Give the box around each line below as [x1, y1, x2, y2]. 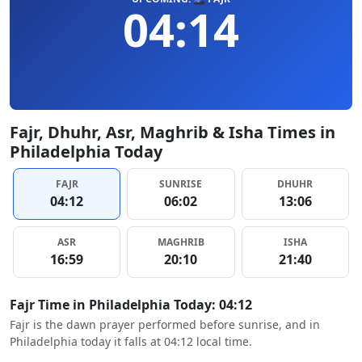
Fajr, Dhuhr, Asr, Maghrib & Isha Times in [10, 121, 335, 143]
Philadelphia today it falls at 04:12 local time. [10, 334, 252, 349]
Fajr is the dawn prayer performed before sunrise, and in [10, 317, 320, 332]
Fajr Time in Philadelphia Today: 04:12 [10, 296, 252, 314]
